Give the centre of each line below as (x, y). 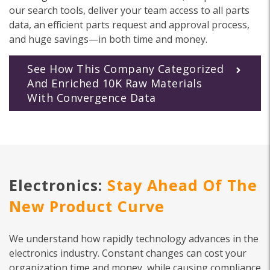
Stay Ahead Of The (180, 185)
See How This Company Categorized (125, 68)
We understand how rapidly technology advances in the (134, 238)
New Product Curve (87, 206)
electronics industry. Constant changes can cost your (128, 253)
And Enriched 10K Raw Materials (115, 83)
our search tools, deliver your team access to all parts (129, 10)
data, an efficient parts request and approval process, (129, 24)
